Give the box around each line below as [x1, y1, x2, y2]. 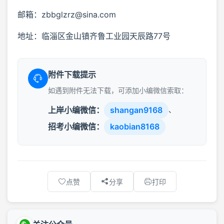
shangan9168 [110, 104, 162, 115]
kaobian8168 [110, 121, 159, 131]
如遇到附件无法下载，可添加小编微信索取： [48, 85, 188, 94]
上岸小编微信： [48, 104, 104, 115]
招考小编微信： [48, 121, 104, 131]
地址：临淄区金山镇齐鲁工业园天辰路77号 [17, 30, 170, 41]
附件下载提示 [48, 69, 96, 79]
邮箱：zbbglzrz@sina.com [17, 9, 116, 19]
